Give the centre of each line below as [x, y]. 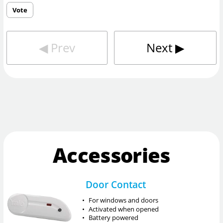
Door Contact [115, 184]
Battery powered [114, 217]
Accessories [111, 155]
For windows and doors [124, 200]
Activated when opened [124, 209]
